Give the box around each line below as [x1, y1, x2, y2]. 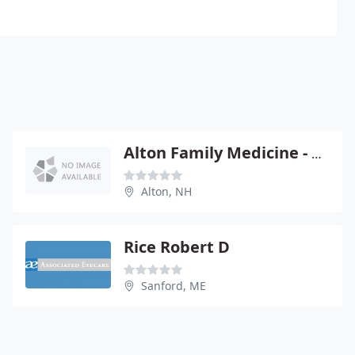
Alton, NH [141, 183, 192, 199]
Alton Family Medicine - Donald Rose [311, 144, 322, 162]
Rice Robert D [124, 235, 230, 258]
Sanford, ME [141, 277, 206, 293]
